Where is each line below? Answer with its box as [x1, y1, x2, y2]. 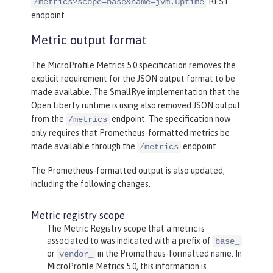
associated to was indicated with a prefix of [46, 236, 213, 246]
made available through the [31, 141, 137, 152]
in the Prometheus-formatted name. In [95, 249, 242, 259]
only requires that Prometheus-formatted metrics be [31, 128, 230, 138]
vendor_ [58, 249, 93, 260]
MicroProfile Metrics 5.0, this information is [46, 261, 207, 272]
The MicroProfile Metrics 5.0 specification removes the [31, 60, 236, 71]
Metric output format [31, 33, 146, 48]
